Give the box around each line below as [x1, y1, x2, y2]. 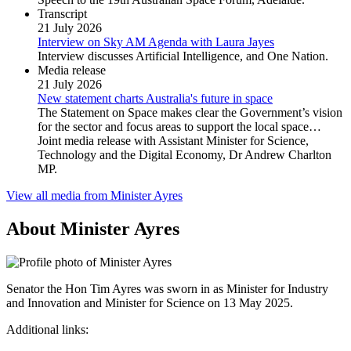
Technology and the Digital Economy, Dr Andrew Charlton [38, 148, 331, 162]
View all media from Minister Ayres [6, 189, 183, 203]
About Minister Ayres [6, 219, 179, 240]
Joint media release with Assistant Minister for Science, [38, 134, 309, 148]
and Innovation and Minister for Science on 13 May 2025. [6, 296, 293, 310]
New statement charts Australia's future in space [38, 92, 273, 106]
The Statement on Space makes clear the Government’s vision [38, 106, 342, 120]
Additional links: [6, 323, 89, 337]
